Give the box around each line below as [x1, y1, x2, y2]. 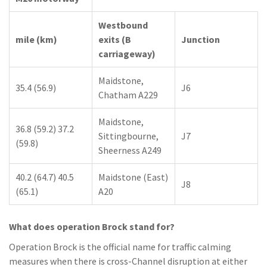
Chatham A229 [98, 89, 158, 101]
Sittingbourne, [98, 130, 159, 142]
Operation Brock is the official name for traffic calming [9, 241, 231, 253]
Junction [181, 33, 220, 45]
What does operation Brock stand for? [9, 221, 175, 232]
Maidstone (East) [98, 171, 168, 183]
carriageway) [98, 48, 156, 60]
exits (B [98, 33, 131, 45]
